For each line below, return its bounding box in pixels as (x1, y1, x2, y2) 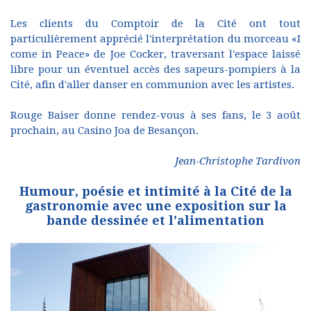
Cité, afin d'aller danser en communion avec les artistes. (10, 78, 294, 91)
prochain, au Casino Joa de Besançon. (10, 124, 199, 137)
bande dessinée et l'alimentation (47, 212, 264, 228)
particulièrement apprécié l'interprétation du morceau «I (10, 32, 301, 45)
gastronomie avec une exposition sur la (24, 198, 287, 213)
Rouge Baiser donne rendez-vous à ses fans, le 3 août (10, 108, 301, 121)
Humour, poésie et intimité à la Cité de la (19, 183, 292, 199)
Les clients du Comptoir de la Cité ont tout (10, 17, 301, 30)
